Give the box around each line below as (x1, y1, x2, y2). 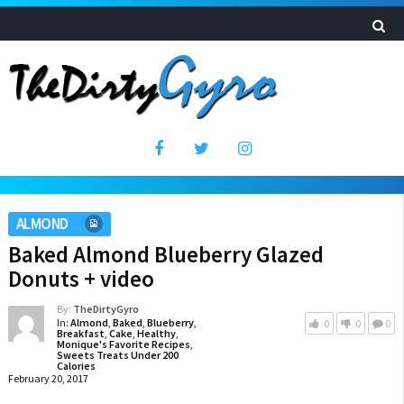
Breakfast (56, 326, 105, 340)
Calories (56, 359, 96, 372)
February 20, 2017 (7, 372, 88, 385)
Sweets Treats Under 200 (56, 348, 179, 362)
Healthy (136, 326, 176, 340)
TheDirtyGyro (72, 302, 139, 316)
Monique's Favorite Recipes (56, 337, 190, 351)
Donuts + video (7, 264, 154, 293)
